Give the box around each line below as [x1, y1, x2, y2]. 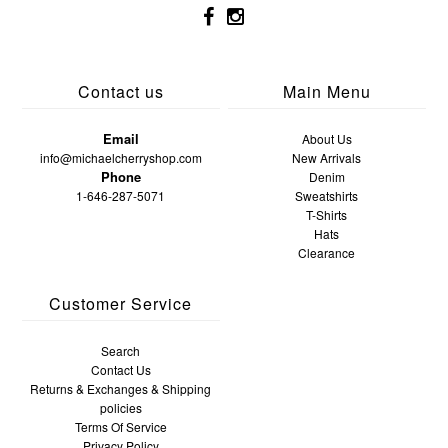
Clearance [298, 244, 356, 262]
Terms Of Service [74, 418, 167, 436]
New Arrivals [292, 149, 362, 167]
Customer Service [49, 292, 193, 316]
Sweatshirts [295, 187, 359, 205]
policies [99, 399, 142, 417]
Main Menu [282, 80, 371, 104]
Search [101, 342, 141, 360]
